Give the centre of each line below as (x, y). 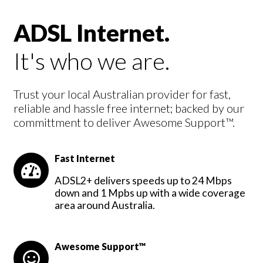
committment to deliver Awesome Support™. (124, 122)
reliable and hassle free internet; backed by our (129, 108)
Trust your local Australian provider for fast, (122, 94)
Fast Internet (85, 159)
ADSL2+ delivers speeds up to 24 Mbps (143, 180)
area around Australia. (105, 205)
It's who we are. (92, 61)
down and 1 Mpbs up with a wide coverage (150, 193)
